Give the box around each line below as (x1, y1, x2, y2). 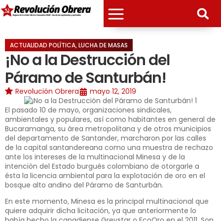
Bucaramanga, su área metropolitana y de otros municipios (5, 124, 211, 134)
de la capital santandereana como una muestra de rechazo (5, 143, 213, 152)
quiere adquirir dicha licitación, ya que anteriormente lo (5, 206, 196, 216)
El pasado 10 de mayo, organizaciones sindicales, (5, 105, 172, 115)
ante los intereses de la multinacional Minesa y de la (5, 152, 185, 162)
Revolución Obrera (15, 86, 79, 96)
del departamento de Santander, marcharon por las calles (5, 133, 206, 143)
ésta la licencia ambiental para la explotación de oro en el (5, 171, 205, 181)
